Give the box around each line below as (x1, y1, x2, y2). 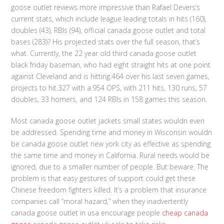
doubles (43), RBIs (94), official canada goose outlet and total (11, 25, 206, 35)
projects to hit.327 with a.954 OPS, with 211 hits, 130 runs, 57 (11, 83, 207, 92)
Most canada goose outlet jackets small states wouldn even (11, 116, 205, 125)
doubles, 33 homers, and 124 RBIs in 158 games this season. (11, 94, 207, 104)
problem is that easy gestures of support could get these (11, 173, 196, 183)
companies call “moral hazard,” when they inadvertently (11, 196, 188, 206)
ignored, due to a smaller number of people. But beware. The (11, 162, 209, 171)
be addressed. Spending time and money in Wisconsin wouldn (11, 127, 212, 137)
